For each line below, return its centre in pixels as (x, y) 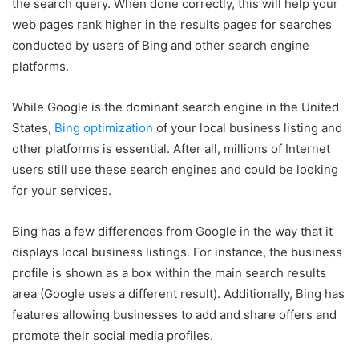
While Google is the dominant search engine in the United (175, 107)
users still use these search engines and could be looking (175, 169)
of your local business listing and (248, 127)
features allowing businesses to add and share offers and (174, 314)
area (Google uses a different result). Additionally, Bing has (178, 293)
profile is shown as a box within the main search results (169, 272)
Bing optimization (104, 127)
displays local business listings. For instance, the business (177, 252)
